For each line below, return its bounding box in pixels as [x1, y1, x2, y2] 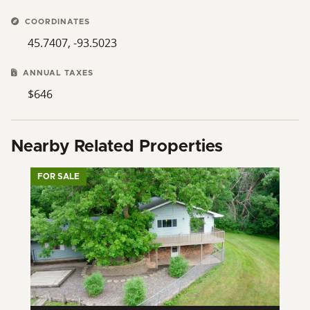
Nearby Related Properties [11, 138, 223, 155]
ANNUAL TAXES [20, 69, 93, 77]
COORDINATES [22, 17, 90, 26]
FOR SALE [37, 172, 80, 181]
